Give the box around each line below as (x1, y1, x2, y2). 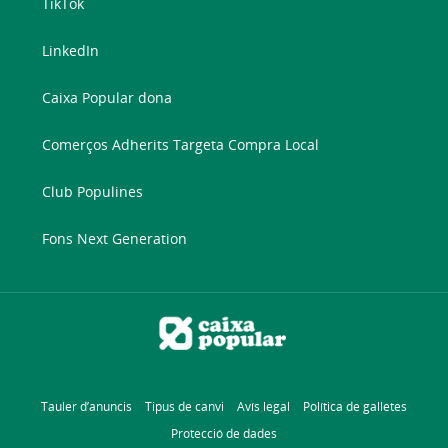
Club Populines (42, 182, 144, 202)
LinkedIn (42, 41, 100, 61)
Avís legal (237, 397, 290, 415)
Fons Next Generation (42, 229, 188, 249)
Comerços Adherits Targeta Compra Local (42, 135, 320, 155)
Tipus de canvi (145, 397, 224, 415)
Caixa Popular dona (42, 88, 173, 108)
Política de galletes (303, 397, 407, 415)
